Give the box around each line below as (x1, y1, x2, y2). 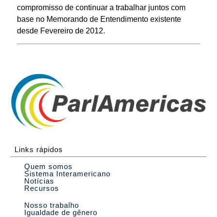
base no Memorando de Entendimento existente (17, 15, 181, 23)
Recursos (24, 184, 59, 193)
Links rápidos (15, 145, 63, 154)
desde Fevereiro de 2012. (17, 26, 105, 35)
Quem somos (24, 162, 73, 171)
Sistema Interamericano (24, 170, 110, 178)
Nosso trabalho (24, 201, 79, 210)
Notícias (24, 177, 54, 186)
